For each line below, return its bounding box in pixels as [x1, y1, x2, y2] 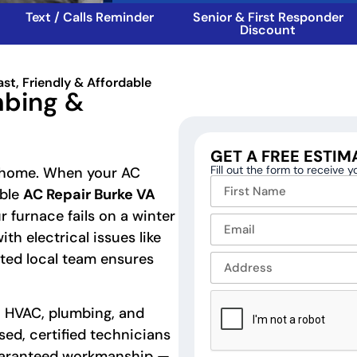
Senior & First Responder [192, 9, 343, 25]
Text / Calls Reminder [25, 9, 154, 25]
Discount [240, 22, 296, 38]
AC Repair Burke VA [23, 185, 155, 204]
